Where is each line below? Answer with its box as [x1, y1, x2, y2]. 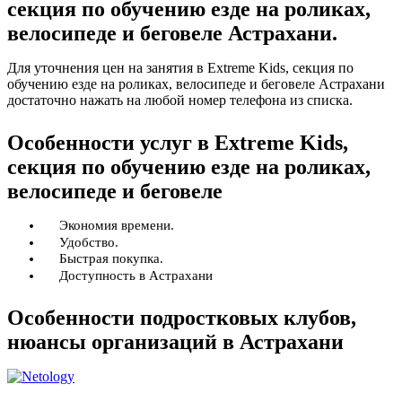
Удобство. [59, 234, 118, 249]
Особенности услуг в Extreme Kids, [7, 131, 348, 154]
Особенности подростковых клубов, [7, 305, 356, 329]
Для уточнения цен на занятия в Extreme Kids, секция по [7, 60, 354, 75]
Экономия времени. [59, 218, 174, 232]
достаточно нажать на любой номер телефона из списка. [7, 92, 353, 108]
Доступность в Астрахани [59, 267, 213, 283]
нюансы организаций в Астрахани [7, 329, 344, 354]
